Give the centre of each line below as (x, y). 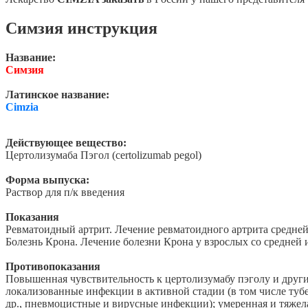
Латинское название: (57, 95)
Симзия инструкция (81, 29)
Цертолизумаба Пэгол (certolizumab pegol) (103, 155)
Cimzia (22, 107)
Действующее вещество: (66, 143)
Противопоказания (53, 267)
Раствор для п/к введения (65, 192)
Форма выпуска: (47, 180)
